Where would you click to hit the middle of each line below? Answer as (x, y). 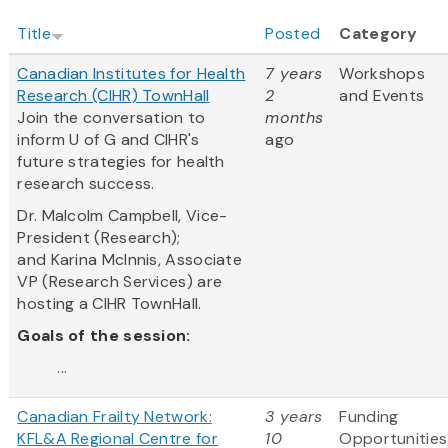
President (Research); (99, 238)
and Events (382, 96)
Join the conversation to (111, 118)
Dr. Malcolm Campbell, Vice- (122, 216)
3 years (294, 417)
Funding (369, 417)
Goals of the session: (104, 336)
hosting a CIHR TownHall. (109, 304)
